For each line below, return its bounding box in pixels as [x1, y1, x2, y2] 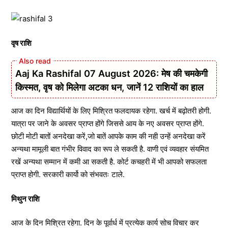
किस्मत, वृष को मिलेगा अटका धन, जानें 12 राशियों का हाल [15, 81, 204, 93]
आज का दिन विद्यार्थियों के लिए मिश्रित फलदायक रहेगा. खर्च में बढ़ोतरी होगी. [11, 106, 211, 116]
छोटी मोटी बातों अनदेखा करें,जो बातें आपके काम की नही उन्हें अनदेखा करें [11, 131, 206, 141]
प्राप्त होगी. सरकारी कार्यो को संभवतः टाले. [11, 169, 125, 179]
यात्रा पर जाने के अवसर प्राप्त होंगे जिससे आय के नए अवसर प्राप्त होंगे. [11, 119, 204, 128]
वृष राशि [11, 38, 32, 48]
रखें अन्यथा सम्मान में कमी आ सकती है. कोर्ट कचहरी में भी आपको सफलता [11, 157, 207, 166]
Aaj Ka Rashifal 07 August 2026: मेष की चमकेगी [15, 68, 208, 79]
